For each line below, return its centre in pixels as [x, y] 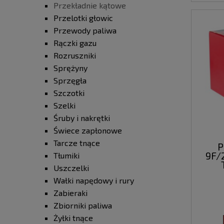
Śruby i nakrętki [82, 118]
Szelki [64, 105]
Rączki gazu [75, 43]
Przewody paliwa [85, 30]
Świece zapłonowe [88, 130]
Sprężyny [70, 68]
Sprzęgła [70, 80]
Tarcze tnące [77, 143]
